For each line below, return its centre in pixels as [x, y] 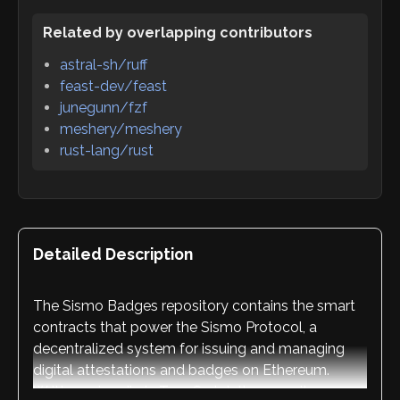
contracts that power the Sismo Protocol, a [175, 328]
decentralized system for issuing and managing [189, 349]
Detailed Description [113, 254]
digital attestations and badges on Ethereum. [181, 371]
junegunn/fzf [104, 107]
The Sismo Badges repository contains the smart [194, 306]
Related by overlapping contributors [178, 32]
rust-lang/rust [107, 150]
